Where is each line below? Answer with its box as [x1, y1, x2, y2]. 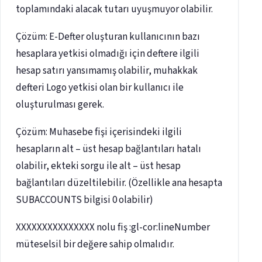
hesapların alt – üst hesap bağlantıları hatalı [16, 142, 201, 157]
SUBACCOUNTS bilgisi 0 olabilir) [16, 193, 153, 208]
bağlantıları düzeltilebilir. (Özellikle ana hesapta [16, 176, 222, 191]
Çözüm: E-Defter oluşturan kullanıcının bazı [16, 30, 200, 44]
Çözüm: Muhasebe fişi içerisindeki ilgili [16, 125, 182, 140]
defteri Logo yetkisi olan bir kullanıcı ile [16, 81, 184, 95]
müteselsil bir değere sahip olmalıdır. [16, 237, 174, 252]
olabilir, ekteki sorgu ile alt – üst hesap [16, 159, 181, 174]
